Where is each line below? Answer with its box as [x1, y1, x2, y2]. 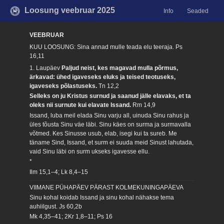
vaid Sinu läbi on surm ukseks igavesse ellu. [29, 147, 150, 155]
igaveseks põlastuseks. [29, 82, 99, 89]
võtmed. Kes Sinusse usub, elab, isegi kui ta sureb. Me [29, 129, 177, 137]
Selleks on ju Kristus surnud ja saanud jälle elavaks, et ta [29, 92, 191, 100]
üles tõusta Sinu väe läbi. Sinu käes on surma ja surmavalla [29, 120, 191, 128]
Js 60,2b [59, 202, 82, 210]
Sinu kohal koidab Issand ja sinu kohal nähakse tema [29, 193, 174, 201]
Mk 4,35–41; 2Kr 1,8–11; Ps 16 [29, 213, 113, 220]
